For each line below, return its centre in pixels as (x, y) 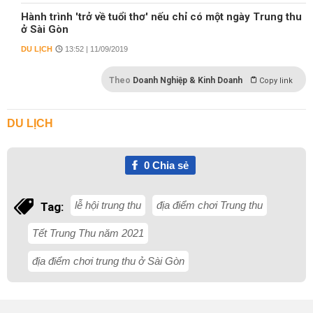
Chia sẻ (169, 165)
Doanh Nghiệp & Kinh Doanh (188, 80)
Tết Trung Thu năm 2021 (88, 233)
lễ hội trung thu (108, 205)
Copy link (276, 81)
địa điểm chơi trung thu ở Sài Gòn (108, 261)
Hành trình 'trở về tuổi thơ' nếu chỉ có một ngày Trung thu (161, 17)
